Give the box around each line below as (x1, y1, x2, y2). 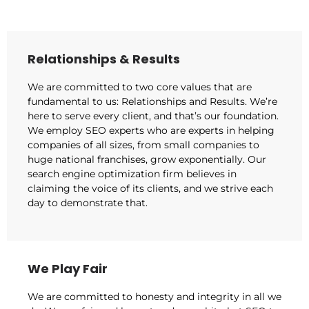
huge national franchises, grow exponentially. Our (28, 152, 266, 166)
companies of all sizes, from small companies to (28, 138, 259, 151)
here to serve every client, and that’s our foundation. (28, 109, 279, 122)
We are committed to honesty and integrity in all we (28, 290, 281, 303)
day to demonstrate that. (28, 196, 148, 209)
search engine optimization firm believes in (28, 167, 237, 180)
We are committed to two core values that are (28, 80, 252, 93)
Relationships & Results (28, 50, 180, 68)
